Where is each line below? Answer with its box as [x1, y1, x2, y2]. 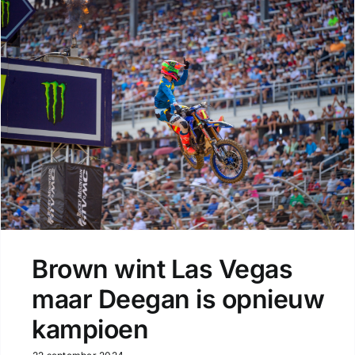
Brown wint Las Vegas [31, 254, 293, 285]
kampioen [31, 314, 149, 345]
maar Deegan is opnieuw [31, 284, 325, 315]
